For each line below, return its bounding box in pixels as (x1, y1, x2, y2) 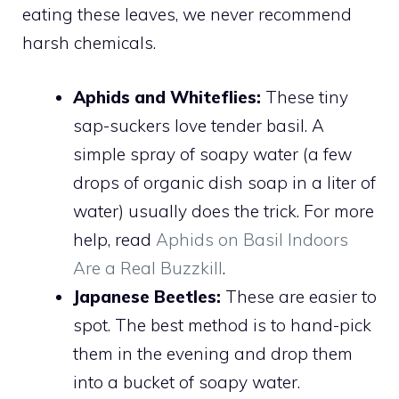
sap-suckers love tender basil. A (73, 114, 324, 136)
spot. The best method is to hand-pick (73, 313, 371, 336)
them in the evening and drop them (73, 342, 353, 364)
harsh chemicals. (22, 32, 156, 54)
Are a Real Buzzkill (73, 256, 223, 279)
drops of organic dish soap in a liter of (73, 171, 376, 193)
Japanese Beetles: (73, 285, 221, 307)
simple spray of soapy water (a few (73, 142, 352, 165)
